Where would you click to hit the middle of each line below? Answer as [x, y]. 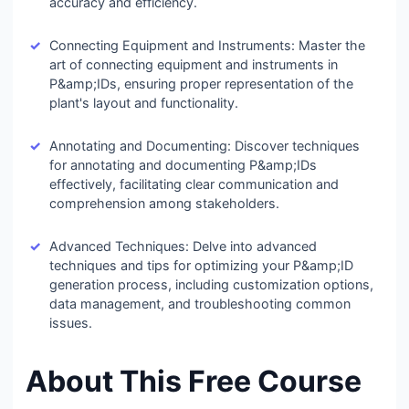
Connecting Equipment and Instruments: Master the [207, 45]
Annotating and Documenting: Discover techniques [204, 146]
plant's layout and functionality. [144, 103]
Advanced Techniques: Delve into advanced [183, 246]
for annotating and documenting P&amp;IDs [183, 165]
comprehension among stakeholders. [164, 203]
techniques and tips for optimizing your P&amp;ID [201, 265]
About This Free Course [194, 381]
